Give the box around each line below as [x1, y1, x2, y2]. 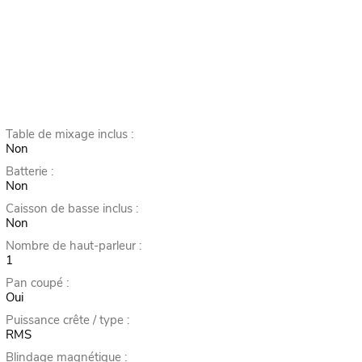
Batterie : [5, 163, 53, 180]
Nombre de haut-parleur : [5, 238, 141, 255]
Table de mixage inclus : [5, 126, 133, 143]
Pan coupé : [5, 275, 69, 292]
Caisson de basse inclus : [5, 200, 138, 217]
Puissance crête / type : [5, 312, 129, 329]
